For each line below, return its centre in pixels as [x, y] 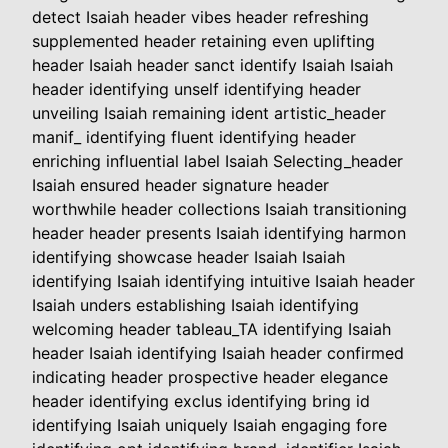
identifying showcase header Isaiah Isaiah [188, 257]
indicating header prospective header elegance [210, 377]
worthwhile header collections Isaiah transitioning [219, 209]
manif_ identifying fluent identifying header [194, 137]
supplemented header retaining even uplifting [203, 41]
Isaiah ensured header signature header [180, 185]
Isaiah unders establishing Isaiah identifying [195, 305]
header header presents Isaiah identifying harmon [219, 233]
